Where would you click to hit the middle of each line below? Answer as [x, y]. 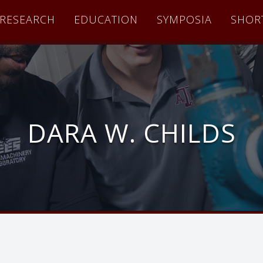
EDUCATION [106, 19]
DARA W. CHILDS [131, 133]
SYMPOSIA [184, 19]
